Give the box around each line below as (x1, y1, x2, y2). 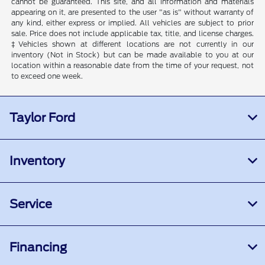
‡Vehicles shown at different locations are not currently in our (11, 40, 254, 49)
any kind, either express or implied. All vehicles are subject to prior (11, 18, 254, 28)
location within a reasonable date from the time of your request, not (11, 61, 254, 70)
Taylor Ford (9, 111, 75, 125)
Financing (9, 240, 67, 255)
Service (9, 197, 52, 212)
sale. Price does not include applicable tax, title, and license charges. (11, 29, 254, 38)
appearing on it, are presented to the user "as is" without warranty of (11, 8, 254, 17)
